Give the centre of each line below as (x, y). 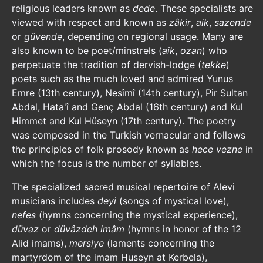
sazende (233, 22)
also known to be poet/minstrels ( (87, 50)
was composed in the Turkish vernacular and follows (129, 135)
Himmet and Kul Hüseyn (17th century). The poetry (124, 121)
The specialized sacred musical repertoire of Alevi (123, 187)
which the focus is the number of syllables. (107, 163)
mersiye (87, 243)
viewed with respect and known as (90, 22)
